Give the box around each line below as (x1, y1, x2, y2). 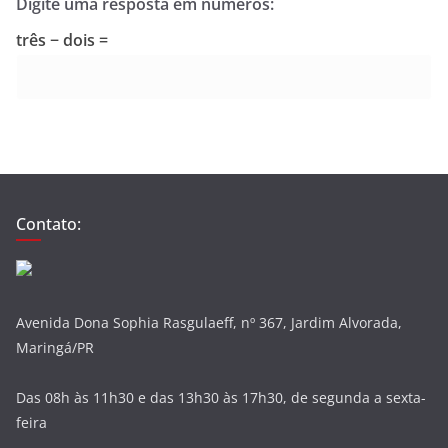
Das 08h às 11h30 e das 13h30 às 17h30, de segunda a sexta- (16, 388, 426, 407)
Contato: (16, 213, 81, 235)
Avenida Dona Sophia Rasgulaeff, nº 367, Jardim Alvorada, (16, 313, 402, 332)
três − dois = (16, 29, 108, 51)
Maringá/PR (16, 338, 94, 357)
